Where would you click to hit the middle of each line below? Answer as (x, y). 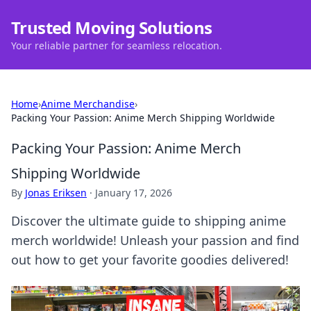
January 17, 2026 (134, 193)
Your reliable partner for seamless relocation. (117, 45)
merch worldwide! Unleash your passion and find (155, 240)
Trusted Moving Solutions (112, 27)
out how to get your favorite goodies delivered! (150, 260)
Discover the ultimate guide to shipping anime (149, 221)
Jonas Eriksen (56, 193)
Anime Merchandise (88, 104)
